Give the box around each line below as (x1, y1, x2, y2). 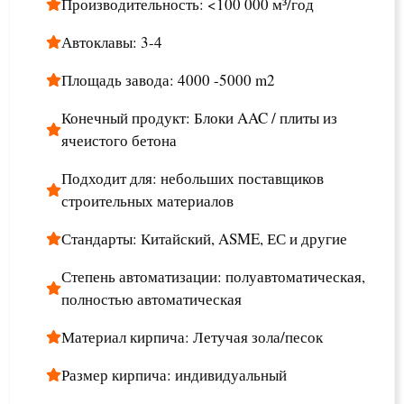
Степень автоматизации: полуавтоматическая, (61, 266, 365, 287)
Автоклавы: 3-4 (61, 32, 162, 52)
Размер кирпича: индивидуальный (61, 364, 287, 385)
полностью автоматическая (61, 289, 242, 309)
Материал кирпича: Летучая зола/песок (61, 326, 332, 347)
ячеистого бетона (61, 130, 177, 151)
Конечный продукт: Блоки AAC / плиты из (61, 107, 337, 128)
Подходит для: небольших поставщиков (61, 168, 324, 188)
